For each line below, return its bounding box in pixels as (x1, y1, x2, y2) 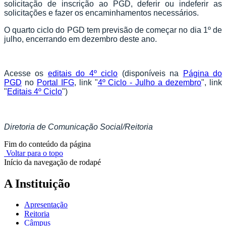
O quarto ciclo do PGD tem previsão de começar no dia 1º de (4, 25, 222, 34)
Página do (183, 69, 222, 78)
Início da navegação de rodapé (4, 157, 101, 166)
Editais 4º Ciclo (7, 87, 62, 96)
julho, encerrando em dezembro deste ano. (4, 34, 157, 43)
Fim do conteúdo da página (4, 139, 91, 148)
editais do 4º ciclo (47, 69, 118, 78)
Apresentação (24, 200, 68, 209)
